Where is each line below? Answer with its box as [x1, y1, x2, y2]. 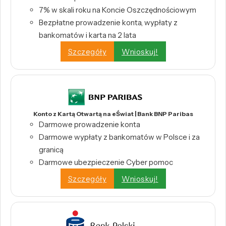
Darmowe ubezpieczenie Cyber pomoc [39, 157, 173, 167]
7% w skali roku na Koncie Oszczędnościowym [39, 5, 196, 15]
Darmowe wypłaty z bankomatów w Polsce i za [39, 132, 200, 142]
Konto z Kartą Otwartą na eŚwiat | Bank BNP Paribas [33, 110, 193, 118]
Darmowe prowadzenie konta [39, 120, 140, 130]
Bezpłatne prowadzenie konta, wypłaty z [39, 18, 178, 28]
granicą [39, 145, 64, 155]
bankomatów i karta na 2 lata [39, 30, 136, 40]
